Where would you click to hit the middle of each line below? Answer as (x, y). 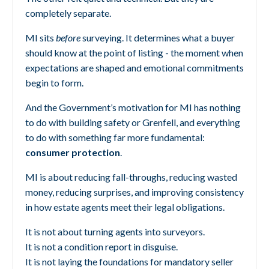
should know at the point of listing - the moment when (134, 53)
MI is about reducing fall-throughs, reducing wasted (131, 177)
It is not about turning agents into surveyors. (115, 232)
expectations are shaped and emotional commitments (134, 68)
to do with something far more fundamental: (115, 138)
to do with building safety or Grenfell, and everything (133, 122)
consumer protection (73, 153)
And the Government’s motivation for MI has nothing (133, 107)
